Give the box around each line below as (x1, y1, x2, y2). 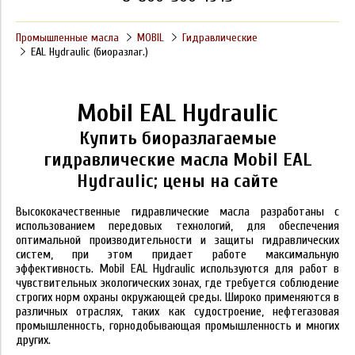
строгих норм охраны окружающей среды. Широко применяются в (16, 290, 339, 305)
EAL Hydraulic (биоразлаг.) (30, 45, 148, 59)
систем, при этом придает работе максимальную (16, 247, 339, 262)
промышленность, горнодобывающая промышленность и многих (16, 319, 339, 334)
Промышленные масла (16, 31, 119, 45)
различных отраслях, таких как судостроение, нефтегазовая (16, 304, 339, 319)
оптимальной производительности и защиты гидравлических (16, 233, 339, 248)
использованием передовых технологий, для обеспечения (16, 219, 339, 234)
